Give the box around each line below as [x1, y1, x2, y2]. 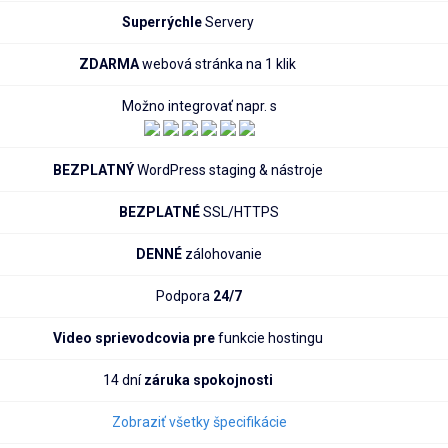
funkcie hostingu [214, 330, 326, 346]
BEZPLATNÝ [52, 162, 134, 178]
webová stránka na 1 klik [139, 56, 299, 72]
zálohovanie [182, 246, 262, 262]
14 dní [102, 372, 144, 388]
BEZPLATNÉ [119, 204, 200, 220]
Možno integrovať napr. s [121, 98, 277, 114]
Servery [201, 14, 257, 30]
